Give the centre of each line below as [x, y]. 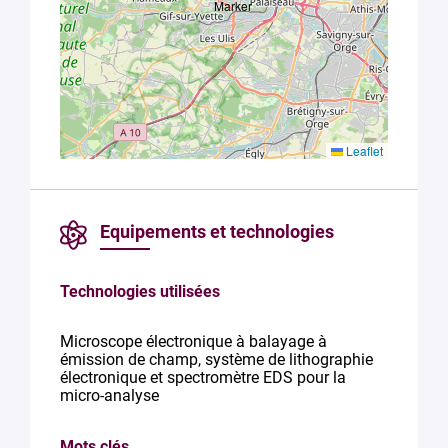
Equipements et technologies [217, 231]
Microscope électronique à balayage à [193, 341]
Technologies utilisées [140, 291]
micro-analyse [109, 395]
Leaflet [363, 150]
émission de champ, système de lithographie [216, 359]
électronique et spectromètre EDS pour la [203, 377]
